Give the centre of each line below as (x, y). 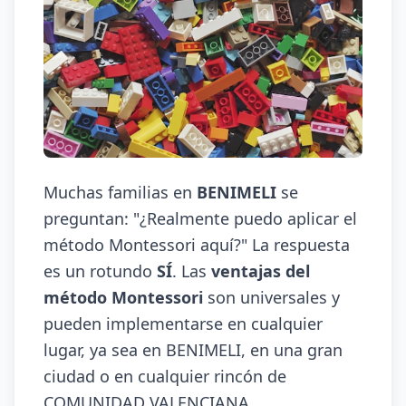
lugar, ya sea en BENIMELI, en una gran (193, 350)
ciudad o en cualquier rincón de (165, 376)
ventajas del (261, 271)
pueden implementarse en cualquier (183, 324)
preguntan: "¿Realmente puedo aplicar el (200, 218)
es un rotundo (100, 271)
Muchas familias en (120, 192)
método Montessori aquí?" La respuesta (197, 245)
